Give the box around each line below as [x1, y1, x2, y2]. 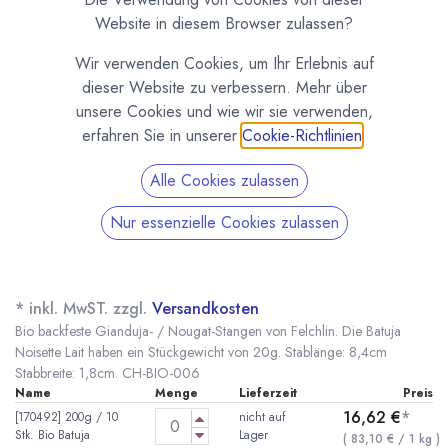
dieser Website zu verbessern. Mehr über [81, 76, 367, 99]
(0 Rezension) [94, 276, 155, 291]
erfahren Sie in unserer [81, 124, 242, 147]
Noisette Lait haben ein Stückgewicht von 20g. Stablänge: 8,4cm [15, 342, 387, 362]
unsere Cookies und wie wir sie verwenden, [75, 100, 373, 123]
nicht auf [238, 408, 285, 426]
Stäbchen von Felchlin [15, 248, 179, 271]
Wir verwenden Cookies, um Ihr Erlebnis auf [74, 52, 374, 75]
